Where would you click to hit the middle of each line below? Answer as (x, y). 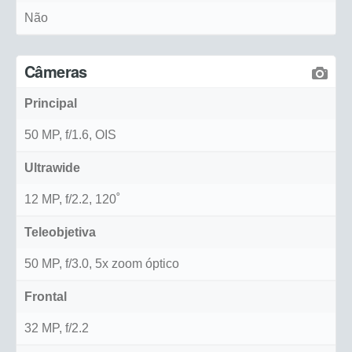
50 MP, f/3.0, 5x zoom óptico (102, 264)
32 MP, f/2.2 (57, 328)
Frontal (46, 297)
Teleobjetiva (60, 233)
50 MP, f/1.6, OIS (70, 135)
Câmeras (56, 71)
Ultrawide (52, 168)
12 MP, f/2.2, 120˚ (72, 200)
